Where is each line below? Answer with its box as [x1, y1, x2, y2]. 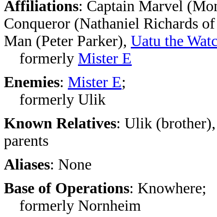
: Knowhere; [129, 180, 206, 197]
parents [4, 132, 48, 149]
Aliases [4, 156, 50, 173]
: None [50, 156, 92, 173]
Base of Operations [4, 180, 129, 197]
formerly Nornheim [4, 197, 141, 214]
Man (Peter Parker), [4, 32, 131, 49]
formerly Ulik [4, 91, 106, 108]
